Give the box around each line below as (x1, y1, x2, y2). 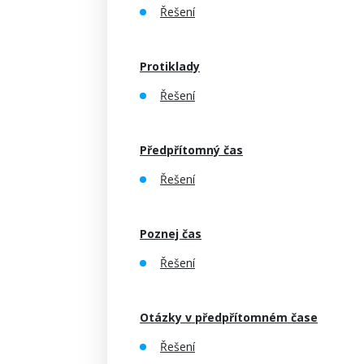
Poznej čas (140, 226, 201, 241)
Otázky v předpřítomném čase (140, 310, 318, 325)
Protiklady (140, 58, 200, 74)
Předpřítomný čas (140, 142, 243, 158)
